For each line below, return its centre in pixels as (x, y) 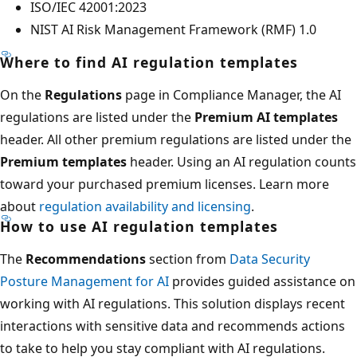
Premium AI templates (266, 117)
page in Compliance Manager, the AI (231, 94)
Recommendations (86, 259)
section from (188, 259)
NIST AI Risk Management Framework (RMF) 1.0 (173, 29)
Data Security (270, 259)
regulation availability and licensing (145, 206)
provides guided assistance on (262, 281)
